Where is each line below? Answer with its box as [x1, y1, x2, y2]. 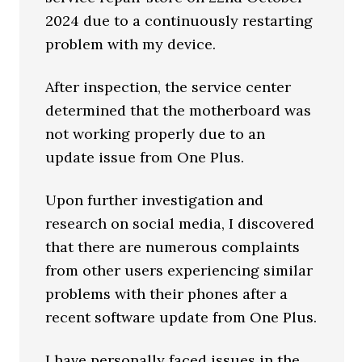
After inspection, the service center [45, 78, 292, 96]
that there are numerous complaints [45, 238, 301, 256]
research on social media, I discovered [45, 214, 315, 233]
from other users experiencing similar [45, 261, 314, 280]
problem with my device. [45, 35, 217, 53]
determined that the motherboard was [45, 101, 312, 120]
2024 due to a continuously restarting [45, 11, 314, 30]
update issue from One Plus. [45, 148, 245, 166]
